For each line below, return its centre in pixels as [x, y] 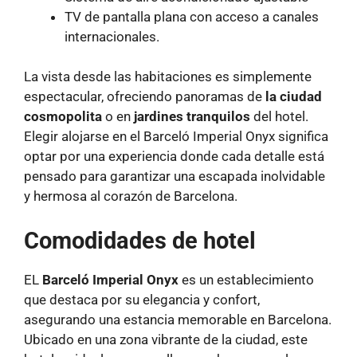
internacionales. [112, 36]
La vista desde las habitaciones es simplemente [168, 77]
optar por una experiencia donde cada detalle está [174, 157]
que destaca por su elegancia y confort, [142, 299]
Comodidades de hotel [140, 240]
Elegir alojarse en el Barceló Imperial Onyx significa [176, 137]
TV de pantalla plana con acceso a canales [192, 16]
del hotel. [279, 117]
